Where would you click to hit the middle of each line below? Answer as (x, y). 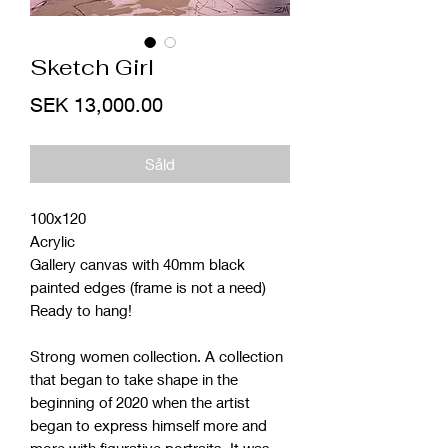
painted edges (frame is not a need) (148, 286)
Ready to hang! (81, 309)
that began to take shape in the (134, 378)
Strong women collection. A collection (156, 355)
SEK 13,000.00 (96, 104)
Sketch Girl (92, 66)
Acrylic (52, 240)
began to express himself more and (148, 424)
